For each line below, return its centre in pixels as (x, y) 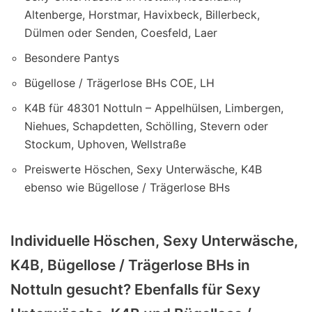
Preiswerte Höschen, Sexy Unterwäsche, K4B (143, 169)
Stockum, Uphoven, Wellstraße (105, 144)
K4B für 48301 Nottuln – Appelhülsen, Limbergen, (154, 108)
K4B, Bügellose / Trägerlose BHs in (130, 265)
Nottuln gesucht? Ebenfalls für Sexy (135, 289)
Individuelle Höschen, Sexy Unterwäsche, (154, 240)
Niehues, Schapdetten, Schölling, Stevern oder (146, 126)
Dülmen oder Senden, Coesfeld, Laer (121, 32)
